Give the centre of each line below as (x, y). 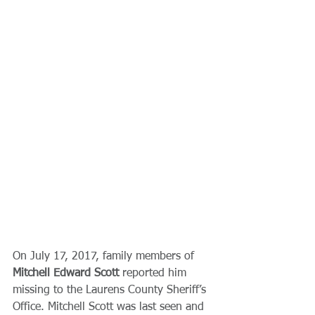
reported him (156, 273)
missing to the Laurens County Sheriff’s (111, 290)
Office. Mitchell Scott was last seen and (110, 307)
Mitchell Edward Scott (67, 273)
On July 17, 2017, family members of (105, 256)
